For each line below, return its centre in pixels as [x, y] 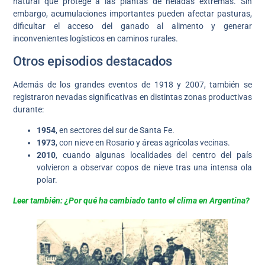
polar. [47, 180]
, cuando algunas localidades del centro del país [154, 155]
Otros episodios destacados [93, 61]
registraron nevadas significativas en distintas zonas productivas [132, 97]
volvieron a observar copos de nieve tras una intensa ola [144, 168]
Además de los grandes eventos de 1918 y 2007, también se [132, 84]
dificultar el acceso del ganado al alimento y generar [132, 26]
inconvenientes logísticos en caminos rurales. [96, 39]
